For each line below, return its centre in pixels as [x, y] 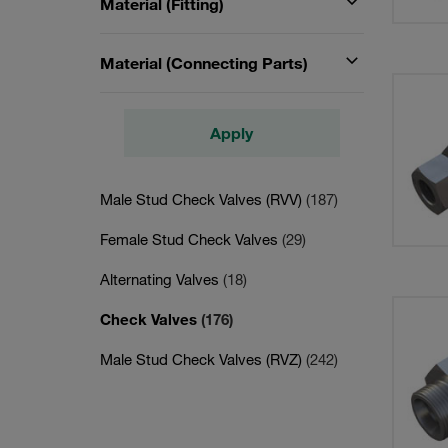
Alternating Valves [161, 279]
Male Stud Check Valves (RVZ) [203, 359]
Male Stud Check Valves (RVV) [203, 199]
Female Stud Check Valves [191, 239]
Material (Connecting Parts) [204, 63]
